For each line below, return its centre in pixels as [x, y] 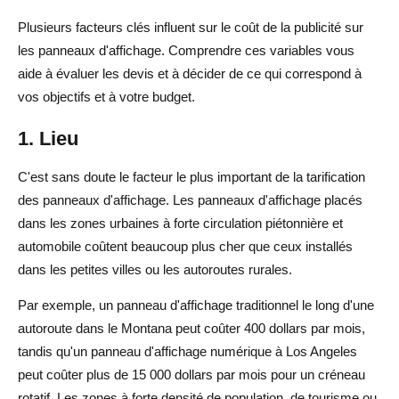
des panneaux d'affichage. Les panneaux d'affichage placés [190, 199]
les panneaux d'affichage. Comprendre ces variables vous [186, 50]
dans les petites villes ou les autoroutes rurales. [155, 269]
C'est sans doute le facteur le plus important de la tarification [191, 176]
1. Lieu [48, 138]
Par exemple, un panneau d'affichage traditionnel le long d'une [196, 305]
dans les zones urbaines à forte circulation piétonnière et [180, 223]
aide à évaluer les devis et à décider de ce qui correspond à [190, 73]
